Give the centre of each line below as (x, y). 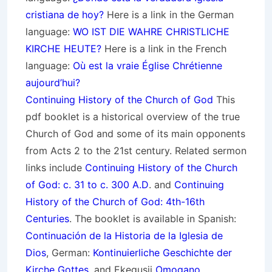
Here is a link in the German (169, 15)
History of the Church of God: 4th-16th (115, 202)
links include (55, 168)
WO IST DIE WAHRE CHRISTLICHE (151, 32)
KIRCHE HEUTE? (63, 49)
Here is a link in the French (164, 49)
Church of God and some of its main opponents (135, 134)
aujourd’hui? (53, 83)
